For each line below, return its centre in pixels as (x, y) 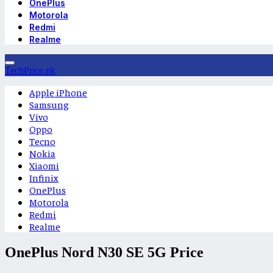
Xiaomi (44, 165)
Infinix (44, 177)
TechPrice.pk (30, 70)
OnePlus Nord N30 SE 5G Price (104, 252)
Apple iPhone (58, 92)
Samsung (49, 104)
